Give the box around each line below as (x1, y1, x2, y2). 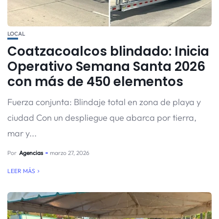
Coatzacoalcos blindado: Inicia (7, 43, 209, 60)
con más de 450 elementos (7, 73, 183, 90)
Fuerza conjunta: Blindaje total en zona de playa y (7, 96, 201, 108)
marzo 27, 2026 (50, 149, 89, 156)
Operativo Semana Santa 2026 (7, 58, 205, 75)
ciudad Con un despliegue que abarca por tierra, (7, 112, 197, 123)
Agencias (19, 149, 43, 156)
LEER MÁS (7, 167, 35, 175)
